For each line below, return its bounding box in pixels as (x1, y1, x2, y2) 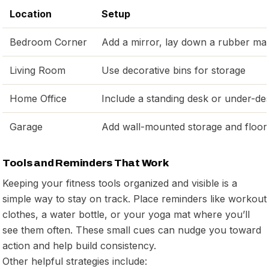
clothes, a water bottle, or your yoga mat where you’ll (2, 208, 250, 220)
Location (10, 7, 52, 20)
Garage (10, 120, 43, 133)
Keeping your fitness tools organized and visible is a (2, 177, 237, 189)
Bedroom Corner (10, 35, 87, 48)
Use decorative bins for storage (101, 64, 246, 76)
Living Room (10, 64, 65, 76)
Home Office (10, 92, 67, 104)
